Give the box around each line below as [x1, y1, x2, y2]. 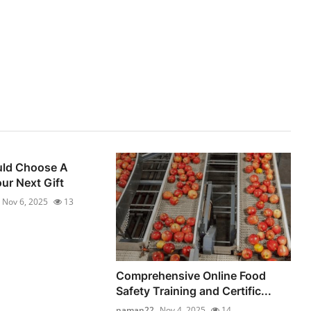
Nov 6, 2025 [1, 196, 48, 208]
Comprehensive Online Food [116, 268, 267, 283]
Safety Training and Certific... [116, 283, 272, 298]
